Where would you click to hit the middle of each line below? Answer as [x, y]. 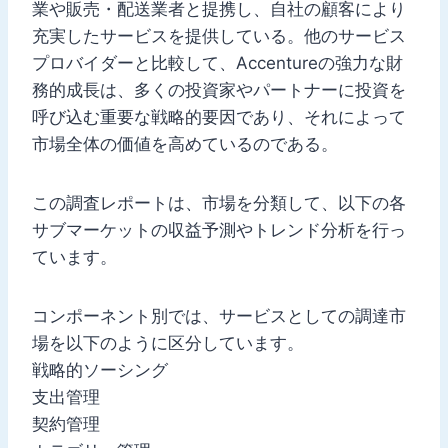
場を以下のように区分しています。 [168, 342]
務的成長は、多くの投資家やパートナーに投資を [219, 89]
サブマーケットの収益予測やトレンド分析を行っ [219, 229]
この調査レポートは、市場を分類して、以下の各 [219, 202]
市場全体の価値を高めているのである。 [185, 143]
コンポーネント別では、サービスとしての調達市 [219, 315]
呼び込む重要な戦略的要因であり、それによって [219, 116]
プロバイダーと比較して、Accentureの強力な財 [217, 62]
